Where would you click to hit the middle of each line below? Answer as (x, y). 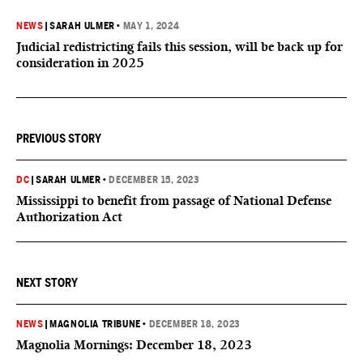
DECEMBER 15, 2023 (154, 180)
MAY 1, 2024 (151, 26)
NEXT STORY (47, 283)
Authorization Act (69, 217)
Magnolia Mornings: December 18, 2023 (134, 345)
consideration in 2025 (80, 63)
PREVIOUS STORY (59, 139)
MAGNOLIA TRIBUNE (95, 324)
